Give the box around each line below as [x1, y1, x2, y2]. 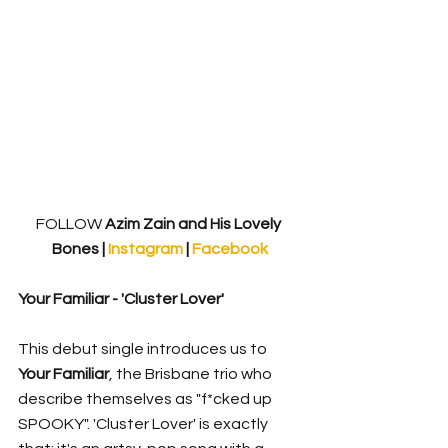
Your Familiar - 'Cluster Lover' [18, 290, 224, 307]
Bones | [52, 240, 108, 257]
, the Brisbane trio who [109, 365, 275, 382]
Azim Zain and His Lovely [102, 215, 284, 232]
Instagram [108, 240, 186, 257]
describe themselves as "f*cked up [18, 390, 275, 407]
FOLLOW [36, 215, 102, 232]
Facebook [192, 240, 268, 257]
